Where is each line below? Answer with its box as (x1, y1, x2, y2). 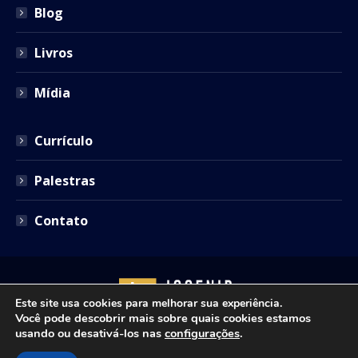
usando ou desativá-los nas (15, 325, 165, 341)
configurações (165, 325, 240, 341)
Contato (34, 211, 88, 229)
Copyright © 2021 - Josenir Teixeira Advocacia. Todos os (35, 340, 323, 356)
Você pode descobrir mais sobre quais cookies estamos (15, 310, 311, 326)
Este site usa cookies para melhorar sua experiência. (15, 296, 282, 311)
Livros (34, 43, 73, 62)
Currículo (34, 131, 93, 149)
